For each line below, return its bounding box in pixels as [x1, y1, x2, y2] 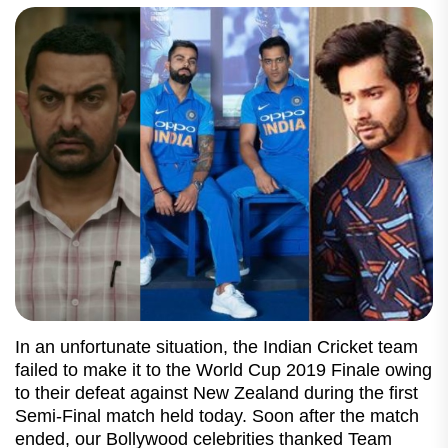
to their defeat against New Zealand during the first [15, 382, 418, 403]
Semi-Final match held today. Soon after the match [15, 405, 419, 426]
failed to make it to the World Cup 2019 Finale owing [15, 359, 432, 380]
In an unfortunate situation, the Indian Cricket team [15, 336, 418, 357]
